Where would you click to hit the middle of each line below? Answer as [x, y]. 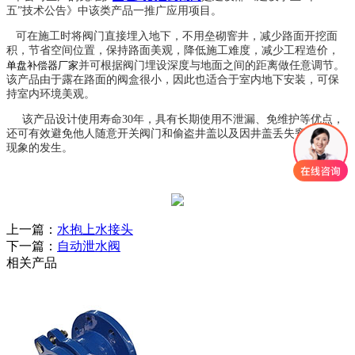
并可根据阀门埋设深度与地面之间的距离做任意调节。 [212, 65]
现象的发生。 [41, 147]
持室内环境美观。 [52, 94]
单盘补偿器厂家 [42, 65]
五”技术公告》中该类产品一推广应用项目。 [116, 10]
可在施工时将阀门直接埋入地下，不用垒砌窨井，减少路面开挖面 [172, 36]
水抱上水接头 [95, 229]
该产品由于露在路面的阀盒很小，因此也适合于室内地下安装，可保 [173, 79]
